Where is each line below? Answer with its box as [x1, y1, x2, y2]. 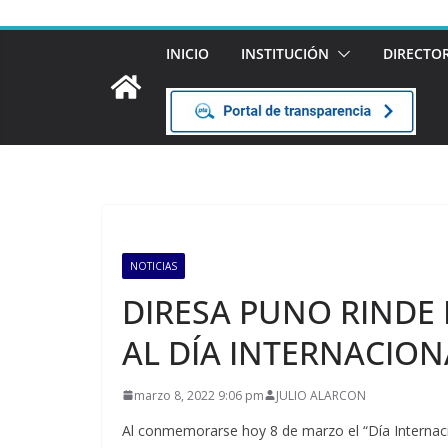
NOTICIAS [130, 258, 177, 273]
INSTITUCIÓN [241, 44, 329, 63]
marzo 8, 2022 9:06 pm [134, 386, 264, 404]
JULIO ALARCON [276, 386, 366, 404]
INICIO [166, 44, 209, 63]
